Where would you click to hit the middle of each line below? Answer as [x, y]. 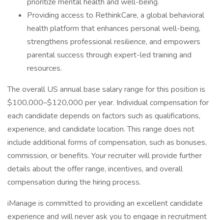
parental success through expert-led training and [109, 55]
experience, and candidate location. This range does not [101, 129]
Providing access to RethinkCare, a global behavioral [116, 15]
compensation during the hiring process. [74, 182]
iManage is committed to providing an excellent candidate [105, 203]
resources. [45, 68]
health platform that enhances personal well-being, [114, 28]
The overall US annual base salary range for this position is [106, 89]
